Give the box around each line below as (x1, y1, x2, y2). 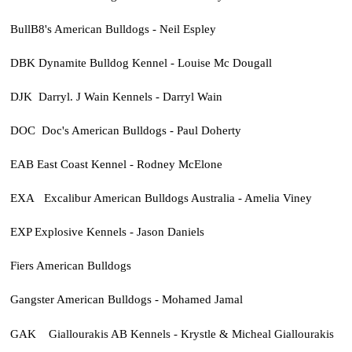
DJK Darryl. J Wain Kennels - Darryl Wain (9, 90, 222, 104)
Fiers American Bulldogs (9, 258, 131, 273)
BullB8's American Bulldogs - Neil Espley (9, 22, 216, 36)
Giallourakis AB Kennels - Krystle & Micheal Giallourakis (48, 326, 334, 340)
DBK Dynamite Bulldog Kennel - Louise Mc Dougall (9, 56, 272, 70)
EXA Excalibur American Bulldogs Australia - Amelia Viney (9, 191, 312, 205)
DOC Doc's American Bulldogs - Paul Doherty (9, 123, 241, 137)
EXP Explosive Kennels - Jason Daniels (9, 225, 204, 239)
